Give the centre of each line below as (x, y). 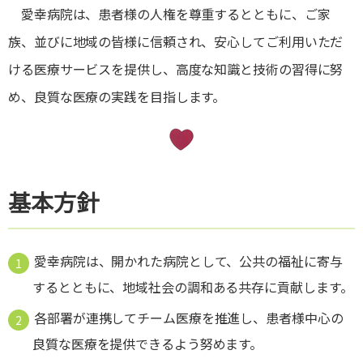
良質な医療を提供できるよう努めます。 (148, 344)
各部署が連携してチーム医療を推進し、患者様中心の (189, 318)
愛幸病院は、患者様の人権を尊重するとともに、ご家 (169, 14)
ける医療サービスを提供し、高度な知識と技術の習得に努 (176, 69)
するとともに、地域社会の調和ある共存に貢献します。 (193, 287)
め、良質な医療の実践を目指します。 (117, 97)
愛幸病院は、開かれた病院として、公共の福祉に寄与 (188, 261)
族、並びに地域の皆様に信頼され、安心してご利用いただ (176, 42)
